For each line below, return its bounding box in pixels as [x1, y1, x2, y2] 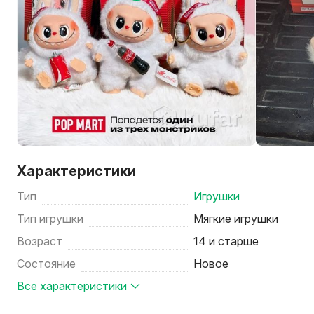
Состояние [17, 257, 76, 271]
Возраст [17, 234, 62, 248]
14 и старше [193, 234, 259, 248]
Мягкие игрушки [193, 212, 279, 226]
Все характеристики [17, 279, 127, 293]
